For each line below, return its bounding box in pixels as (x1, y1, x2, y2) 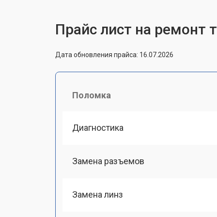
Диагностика (72, 122, 124, 133)
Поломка (72, 90, 111, 100)
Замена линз (72, 189, 123, 200)
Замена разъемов (72, 155, 144, 166)
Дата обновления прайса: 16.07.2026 (55, 50, 173, 59)
